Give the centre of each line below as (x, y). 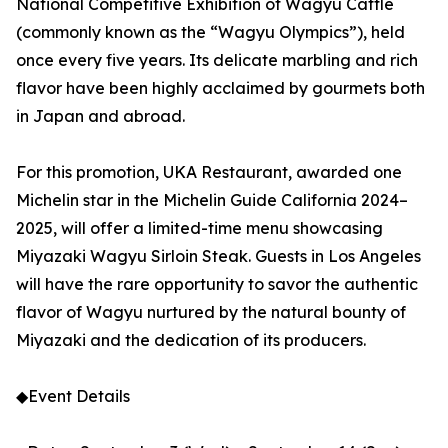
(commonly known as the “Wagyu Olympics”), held (210, 32)
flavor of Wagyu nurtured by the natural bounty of (211, 312)
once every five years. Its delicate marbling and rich (217, 60)
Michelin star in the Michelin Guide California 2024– (212, 200)
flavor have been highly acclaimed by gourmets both (220, 88)
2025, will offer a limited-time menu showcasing (199, 228)
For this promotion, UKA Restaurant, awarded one (209, 172)
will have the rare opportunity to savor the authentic (217, 284)
